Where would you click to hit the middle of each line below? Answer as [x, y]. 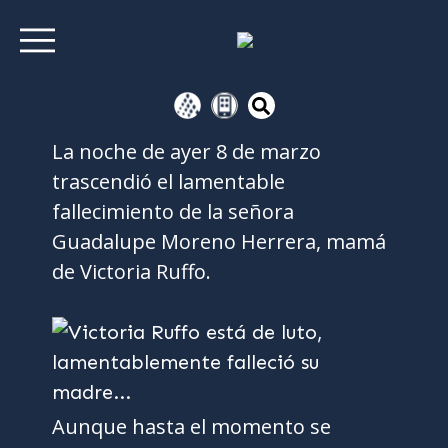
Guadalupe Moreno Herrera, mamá [219, 241]
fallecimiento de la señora [173, 211]
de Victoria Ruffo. [132, 271]
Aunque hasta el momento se [192, 426]
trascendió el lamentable [169, 181]
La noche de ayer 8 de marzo [187, 151]
